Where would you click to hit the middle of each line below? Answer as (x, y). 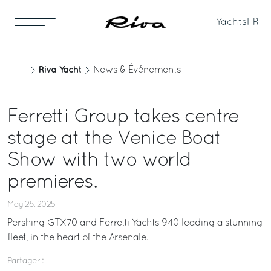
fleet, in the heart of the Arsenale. (78, 238)
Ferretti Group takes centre (123, 117)
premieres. (52, 183)
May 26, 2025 (31, 205)
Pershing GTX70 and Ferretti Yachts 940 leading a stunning (135, 223)
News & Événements (137, 70)
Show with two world (99, 161)
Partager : (25, 261)
